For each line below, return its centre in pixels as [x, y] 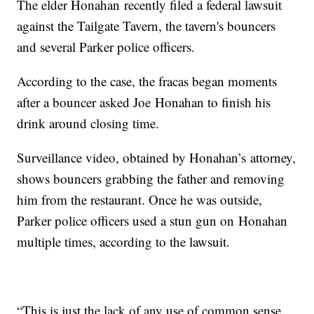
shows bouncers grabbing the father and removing [151, 179]
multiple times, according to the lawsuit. [124, 242]
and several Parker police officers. [106, 47]
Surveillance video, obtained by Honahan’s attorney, [157, 158]
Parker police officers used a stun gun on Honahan [152, 221]
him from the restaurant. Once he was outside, [140, 200]
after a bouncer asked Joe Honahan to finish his [144, 102]
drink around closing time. [88, 123]
